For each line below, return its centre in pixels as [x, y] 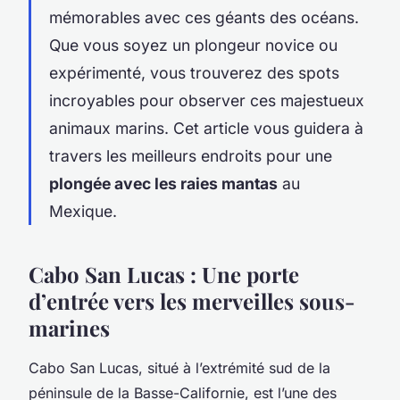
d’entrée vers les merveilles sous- [192, 300]
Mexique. [83, 211]
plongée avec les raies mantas [163, 183]
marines [69, 327]
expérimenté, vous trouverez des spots [194, 72]
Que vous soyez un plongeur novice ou [193, 45]
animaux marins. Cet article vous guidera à [206, 128]
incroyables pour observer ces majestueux [207, 100]
